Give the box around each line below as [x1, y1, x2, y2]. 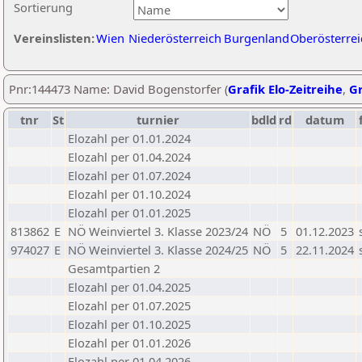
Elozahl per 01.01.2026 [68, 335, 191, 351]
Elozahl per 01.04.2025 [68, 279, 191, 295]
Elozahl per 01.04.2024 [68, 149, 191, 165]
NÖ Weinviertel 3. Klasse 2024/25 [68, 242, 248, 258]
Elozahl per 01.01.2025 [68, 204, 191, 221]
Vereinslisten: [14, 30, 95, 46]
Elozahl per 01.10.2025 [68, 316, 191, 332]
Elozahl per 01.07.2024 [68, 167, 191, 183]
